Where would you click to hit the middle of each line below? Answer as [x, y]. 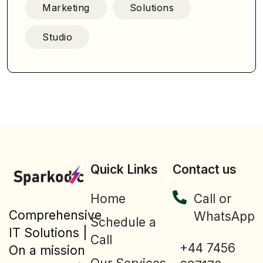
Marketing [66, 8]
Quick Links [124, 170]
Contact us [204, 170]
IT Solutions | [48, 232]
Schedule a [124, 222]
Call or [212, 199]
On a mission [47, 250]
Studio [57, 37]
